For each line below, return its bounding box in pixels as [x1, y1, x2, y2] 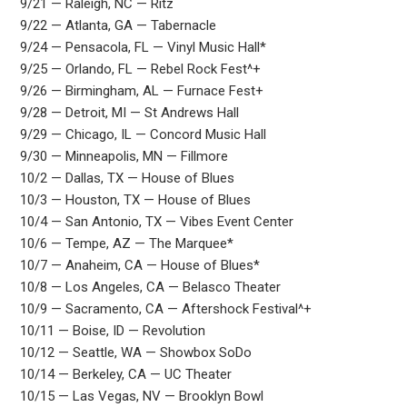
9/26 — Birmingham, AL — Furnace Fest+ [19, 83, 263, 100]
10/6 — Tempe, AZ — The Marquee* [19, 235, 233, 253]
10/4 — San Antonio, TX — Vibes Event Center [19, 213, 293, 231]
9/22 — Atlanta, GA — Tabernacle [19, 17, 216, 35]
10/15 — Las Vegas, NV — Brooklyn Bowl [19, 388, 263, 405]
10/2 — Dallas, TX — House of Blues [19, 170, 234, 187]
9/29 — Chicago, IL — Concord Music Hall [19, 126, 266, 144]
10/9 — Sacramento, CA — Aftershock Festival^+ [19, 301, 312, 318]
